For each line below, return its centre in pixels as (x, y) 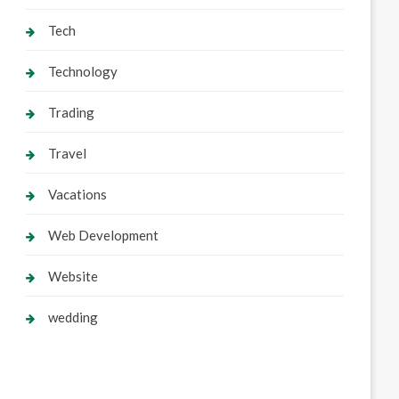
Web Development (104, 235)
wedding (73, 317)
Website (73, 276)
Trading (72, 112)
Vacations (78, 194)
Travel (68, 153)
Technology (83, 71)
